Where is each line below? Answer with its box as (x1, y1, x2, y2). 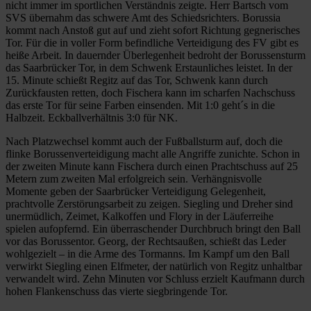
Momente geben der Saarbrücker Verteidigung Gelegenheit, (6, 185, 266, 197)
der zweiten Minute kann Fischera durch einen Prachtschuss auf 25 (6, 160, 298, 172)
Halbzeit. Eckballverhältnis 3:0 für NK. (6, 111, 178, 124)
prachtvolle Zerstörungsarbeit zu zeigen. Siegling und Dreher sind (6, 197, 293, 210)
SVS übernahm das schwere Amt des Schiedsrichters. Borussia (6, 11, 280, 24)
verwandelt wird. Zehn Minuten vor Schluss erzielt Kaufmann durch (6, 272, 305, 285)
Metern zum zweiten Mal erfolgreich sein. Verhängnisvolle (6, 172, 262, 185)
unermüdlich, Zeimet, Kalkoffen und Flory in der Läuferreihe (6, 210, 274, 222)
